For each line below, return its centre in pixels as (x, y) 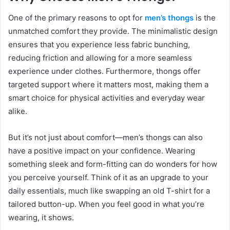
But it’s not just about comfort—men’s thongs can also (106, 137)
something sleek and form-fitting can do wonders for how (113, 164)
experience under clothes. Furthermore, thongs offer (104, 71)
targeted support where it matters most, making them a (108, 84)
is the (205, 17)
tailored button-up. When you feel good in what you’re (106, 204)
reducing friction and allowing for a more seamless (100, 57)
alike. (18, 111)
